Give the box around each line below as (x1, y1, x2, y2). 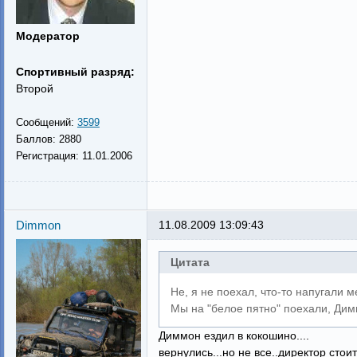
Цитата (170, 256, 210, 269)
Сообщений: (15, 116, 77, 128)
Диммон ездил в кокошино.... (158, 329, 309, 342)
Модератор (15, 29, 80, 42)
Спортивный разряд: (15, 65, 135, 78)
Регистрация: (15, 150, 82, 162)
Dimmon (15, 218, 61, 232)
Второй (15, 82, 53, 95)
